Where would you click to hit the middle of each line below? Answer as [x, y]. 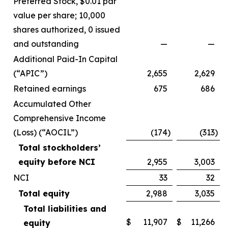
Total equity [44, 193]
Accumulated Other [52, 104]
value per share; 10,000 [59, 15]
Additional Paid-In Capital [65, 59]
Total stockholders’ [60, 148]
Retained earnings [50, 89]
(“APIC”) [30, 73]
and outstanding [46, 44]
